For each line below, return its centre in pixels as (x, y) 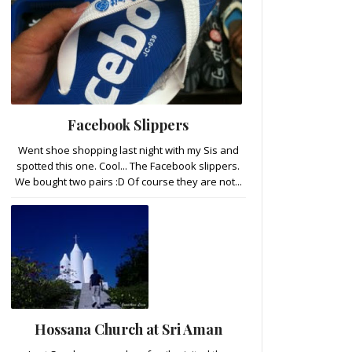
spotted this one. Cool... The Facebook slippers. (128, 165)
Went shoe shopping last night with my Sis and (128, 150)
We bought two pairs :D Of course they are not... (128, 181)
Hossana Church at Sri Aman (128, 329)
